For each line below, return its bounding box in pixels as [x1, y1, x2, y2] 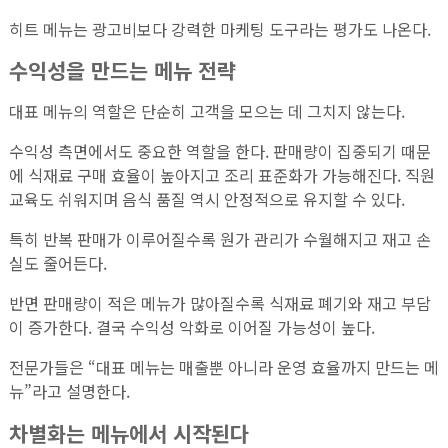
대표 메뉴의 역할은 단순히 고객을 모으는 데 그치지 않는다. [8, 99, 405, 124]
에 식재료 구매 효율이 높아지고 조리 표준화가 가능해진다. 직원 [8, 163, 435, 188]
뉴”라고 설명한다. [8, 379, 130, 404]
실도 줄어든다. [8, 251, 107, 276]
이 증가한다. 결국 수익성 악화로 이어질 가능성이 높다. [8, 315, 375, 340]
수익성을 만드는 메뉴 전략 [8, 55, 236, 86]
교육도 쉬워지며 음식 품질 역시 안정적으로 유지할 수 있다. [8, 187, 405, 212]
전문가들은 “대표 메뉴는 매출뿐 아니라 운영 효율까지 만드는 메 [8, 355, 439, 380]
